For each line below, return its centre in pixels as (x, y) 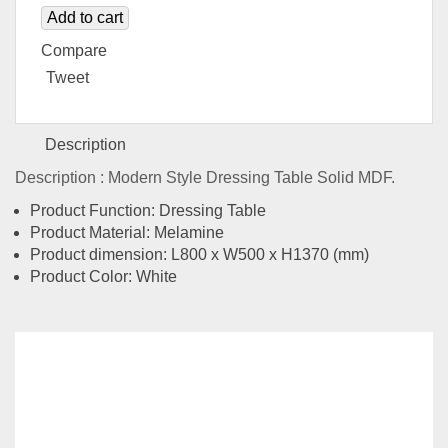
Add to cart (85, 18)
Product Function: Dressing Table (148, 211)
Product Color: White (103, 277)
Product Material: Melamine (127, 233)
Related (73, 369)
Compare (74, 51)
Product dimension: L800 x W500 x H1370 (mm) (199, 255)
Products (197, 369)
